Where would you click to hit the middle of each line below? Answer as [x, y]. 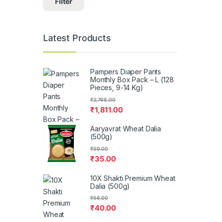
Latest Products [77, 38]
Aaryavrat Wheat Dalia [126, 129]
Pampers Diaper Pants [126, 72]
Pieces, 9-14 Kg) [117, 88]
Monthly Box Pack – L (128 [132, 80]
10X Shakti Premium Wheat [133, 178]
